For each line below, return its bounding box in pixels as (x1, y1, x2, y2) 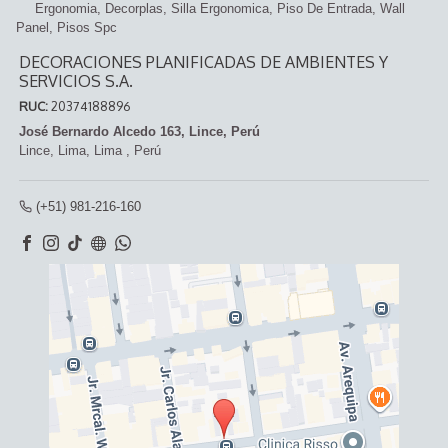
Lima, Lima (58, 143, 122, 159)
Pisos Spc (57, 20, 117, 36)
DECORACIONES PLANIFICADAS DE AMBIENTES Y (19, 52, 388, 73)
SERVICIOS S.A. (19, 71, 133, 92)
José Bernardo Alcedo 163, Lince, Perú (19, 124, 260, 140)
